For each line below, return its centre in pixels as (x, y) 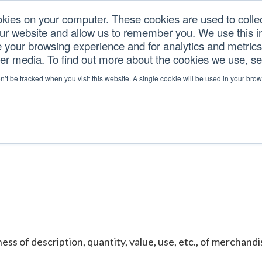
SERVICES (134, 39)
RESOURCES (196, 39)
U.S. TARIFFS (71, 39)
